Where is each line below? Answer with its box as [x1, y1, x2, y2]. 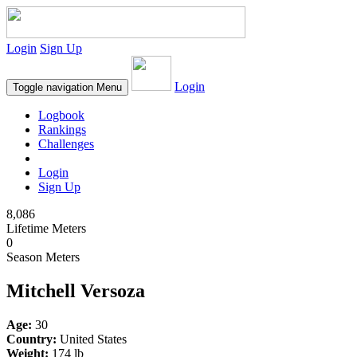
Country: [6, 331, 57, 346]
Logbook [38, 108, 84, 122]
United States [57, 331, 127, 346]
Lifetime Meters [6, 222, 86, 235]
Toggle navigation [13, 81, 93, 93]
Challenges [38, 137, 94, 151]
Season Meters [6, 250, 80, 264]
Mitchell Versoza [6, 280, 145, 301]
